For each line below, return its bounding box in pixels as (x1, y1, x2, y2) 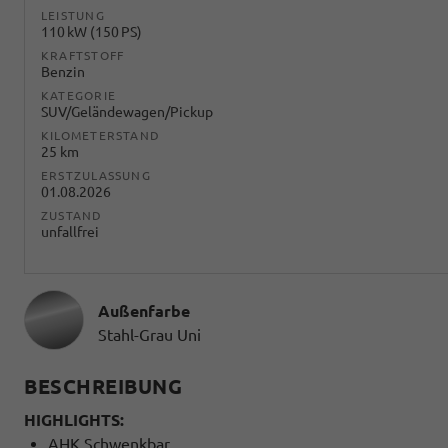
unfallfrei (41, 223, 99, 240)
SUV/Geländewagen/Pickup (41, 103, 213, 120)
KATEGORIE (41, 88, 117, 102)
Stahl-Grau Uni (98, 325, 201, 344)
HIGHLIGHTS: (24, 410, 124, 429)
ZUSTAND (41, 208, 103, 222)
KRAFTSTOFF (41, 48, 125, 62)
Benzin (41, 63, 85, 80)
